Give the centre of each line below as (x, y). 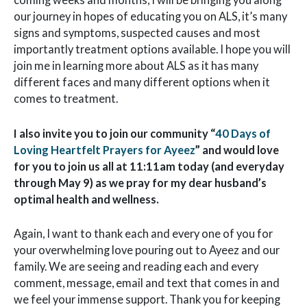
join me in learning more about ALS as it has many (136, 66)
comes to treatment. (66, 99)
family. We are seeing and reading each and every (136, 266)
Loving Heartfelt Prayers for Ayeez (105, 149)
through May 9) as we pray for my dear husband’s (140, 182)
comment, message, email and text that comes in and (147, 282)
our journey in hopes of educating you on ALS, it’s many (150, 16)
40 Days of (243, 133)
